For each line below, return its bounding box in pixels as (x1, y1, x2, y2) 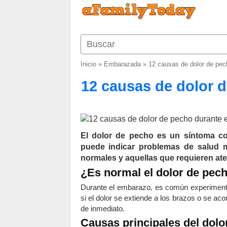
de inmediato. (80, 204, 125, 213)
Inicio (80, 60, 96, 68)
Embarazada (103, 60, 141, 68)
